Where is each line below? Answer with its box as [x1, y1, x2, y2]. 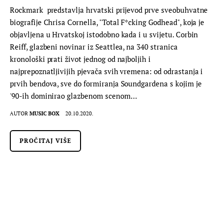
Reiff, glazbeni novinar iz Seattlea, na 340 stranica [10, 41, 178, 52]
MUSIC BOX [29, 110, 60, 117]
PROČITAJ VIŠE [20, 137, 72, 145]
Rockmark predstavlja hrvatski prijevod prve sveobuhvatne [10, 4, 208, 15]
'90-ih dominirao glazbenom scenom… [10, 90, 137, 101]
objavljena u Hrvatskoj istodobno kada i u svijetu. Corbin [10, 29, 198, 39]
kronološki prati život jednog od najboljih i [10, 54, 151, 64]
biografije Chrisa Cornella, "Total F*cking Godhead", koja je [10, 17, 205, 27]
